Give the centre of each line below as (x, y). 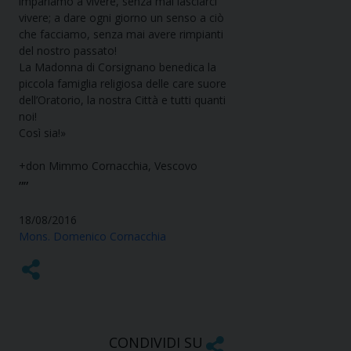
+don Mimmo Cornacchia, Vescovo (108, 166)
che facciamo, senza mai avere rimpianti (121, 34)
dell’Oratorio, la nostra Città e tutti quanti (122, 100)
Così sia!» (42, 133)
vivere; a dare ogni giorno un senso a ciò (121, 18)
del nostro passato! (68, 51)
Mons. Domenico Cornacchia (92, 237)
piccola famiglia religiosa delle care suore (123, 84)
